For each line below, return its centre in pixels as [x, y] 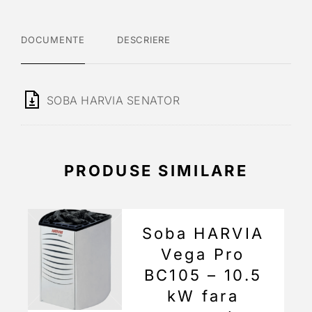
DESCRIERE [144, 40]
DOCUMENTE [53, 40]
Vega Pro [203, 255]
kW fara [203, 296]
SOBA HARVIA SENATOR [113, 101]
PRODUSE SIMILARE [156, 171]
